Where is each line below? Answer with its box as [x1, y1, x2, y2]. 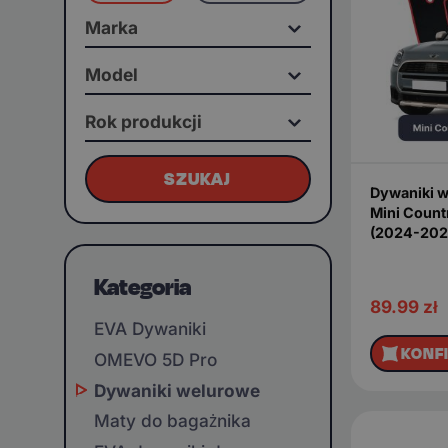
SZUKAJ [164, 166, 232, 192]
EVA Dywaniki [94, 318, 207, 340]
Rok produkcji [84, 111, 202, 133]
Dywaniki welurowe [94, 379, 261, 401]
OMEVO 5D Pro [94, 349, 218, 371]
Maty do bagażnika [94, 410, 252, 432]
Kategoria [94, 270, 192, 305]
